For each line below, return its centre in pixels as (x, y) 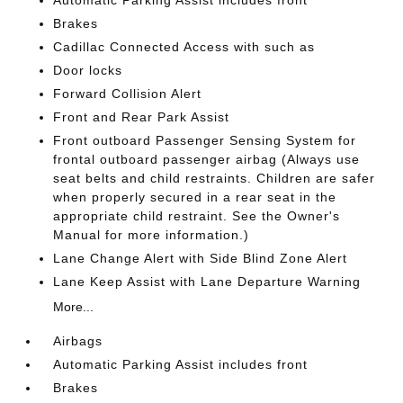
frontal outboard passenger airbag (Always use (207, 159)
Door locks (88, 70)
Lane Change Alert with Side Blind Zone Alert (201, 258)
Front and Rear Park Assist (142, 116)
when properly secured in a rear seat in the (195, 197)
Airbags (78, 340)
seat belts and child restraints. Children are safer (215, 178)
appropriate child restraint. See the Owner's (197, 215)
